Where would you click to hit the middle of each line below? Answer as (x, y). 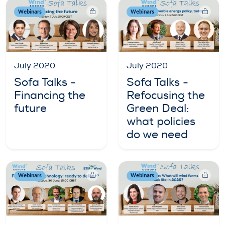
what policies (161, 121)
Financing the (50, 95)
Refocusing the (166, 95)
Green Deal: (158, 108)
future (30, 108)
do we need (157, 134)
